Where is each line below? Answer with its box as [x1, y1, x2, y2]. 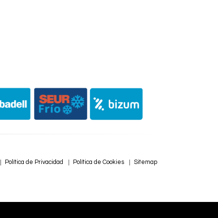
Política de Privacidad [5, 159, 63, 165]
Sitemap [134, 159, 157, 165]
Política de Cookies [73, 159, 124, 165]
